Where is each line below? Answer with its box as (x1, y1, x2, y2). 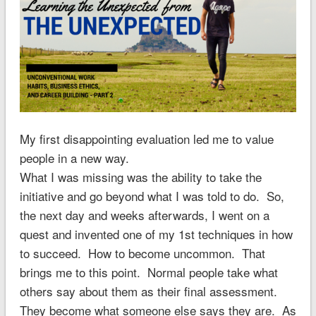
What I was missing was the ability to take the (19, 168, 262, 186)
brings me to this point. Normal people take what (19, 263, 278, 281)
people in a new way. (19, 149, 129, 167)
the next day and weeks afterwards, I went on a (19, 206, 269, 224)
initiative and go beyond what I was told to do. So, (19, 187, 284, 205)
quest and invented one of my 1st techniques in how (19, 225, 293, 243)
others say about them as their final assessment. (19, 282, 277, 300)
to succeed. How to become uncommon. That (19, 244, 265, 262)
